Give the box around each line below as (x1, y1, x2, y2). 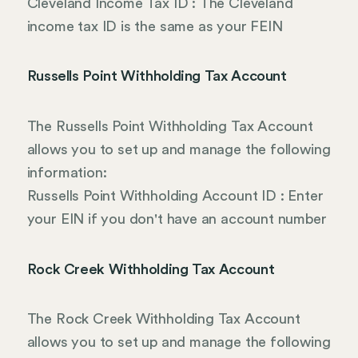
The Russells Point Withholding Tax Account (26, 118, 313, 133)
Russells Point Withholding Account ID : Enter (26, 188, 324, 203)
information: (26, 165, 107, 180)
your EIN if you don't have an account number (26, 211, 327, 226)
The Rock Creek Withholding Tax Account (26, 312, 300, 327)
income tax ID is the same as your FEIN (26, 18, 283, 34)
